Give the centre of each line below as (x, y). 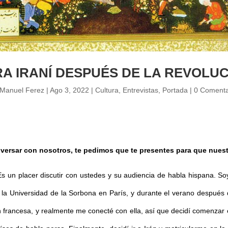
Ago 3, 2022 (69, 90)
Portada (175, 90)
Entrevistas (140, 90)
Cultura (107, 90)
